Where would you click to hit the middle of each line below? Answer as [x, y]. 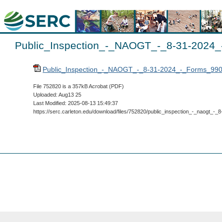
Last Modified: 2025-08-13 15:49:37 [76, 103]
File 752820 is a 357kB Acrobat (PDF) [79, 86]
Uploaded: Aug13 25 [57, 95]
